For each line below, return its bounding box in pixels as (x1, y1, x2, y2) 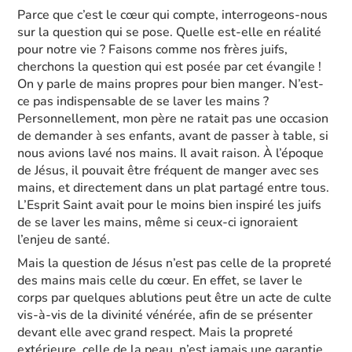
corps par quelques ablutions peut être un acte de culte (17, 289, 332, 306)
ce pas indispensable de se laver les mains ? (17, 93, 269, 110)
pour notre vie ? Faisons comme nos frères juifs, (17, 41, 288, 58)
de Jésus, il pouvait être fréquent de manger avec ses (17, 162, 320, 179)
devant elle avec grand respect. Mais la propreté (17, 324, 294, 341)
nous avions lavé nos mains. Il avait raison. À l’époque (17, 145, 324, 162)
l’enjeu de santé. (17, 231, 114, 248)
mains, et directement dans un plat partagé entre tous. (17, 179, 330, 196)
